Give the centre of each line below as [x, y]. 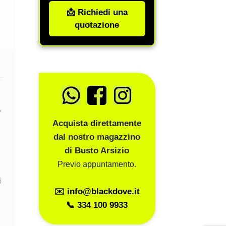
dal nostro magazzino [97, 137]
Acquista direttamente [97, 123]
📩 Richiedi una [97, 13]
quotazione [97, 25]
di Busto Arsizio [97, 150]
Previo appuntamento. [97, 164]
